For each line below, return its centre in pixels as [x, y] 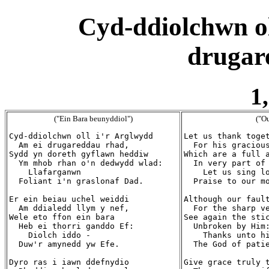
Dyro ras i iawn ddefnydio [69, 262]
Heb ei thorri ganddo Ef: [71, 226]
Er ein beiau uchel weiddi [69, 199]
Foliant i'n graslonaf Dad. [76, 181]
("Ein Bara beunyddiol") [93, 118]
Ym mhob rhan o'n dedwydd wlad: [86, 163]
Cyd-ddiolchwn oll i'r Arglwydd [81, 136]
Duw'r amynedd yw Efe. [64, 244]
